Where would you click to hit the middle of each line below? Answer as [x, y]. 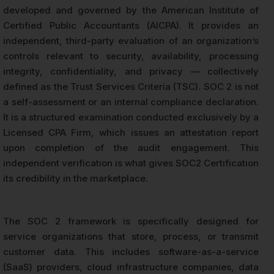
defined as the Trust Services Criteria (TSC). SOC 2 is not [131, 87]
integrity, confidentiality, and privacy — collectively [131, 72]
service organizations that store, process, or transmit [131, 237]
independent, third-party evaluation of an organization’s [131, 41]
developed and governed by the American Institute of [131, 10]
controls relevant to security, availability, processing [131, 56]
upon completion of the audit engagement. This [131, 148]
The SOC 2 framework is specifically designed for [131, 221]
